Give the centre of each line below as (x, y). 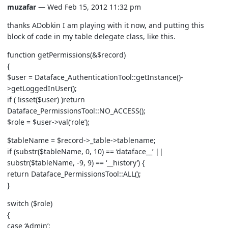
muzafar (22, 7)
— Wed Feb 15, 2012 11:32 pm (89, 7)
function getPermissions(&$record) (66, 55)
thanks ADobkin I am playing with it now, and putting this (106, 25)
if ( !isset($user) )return (46, 99)
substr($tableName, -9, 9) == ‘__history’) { (76, 163)
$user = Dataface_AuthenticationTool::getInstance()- (95, 77)
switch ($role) (30, 203)
